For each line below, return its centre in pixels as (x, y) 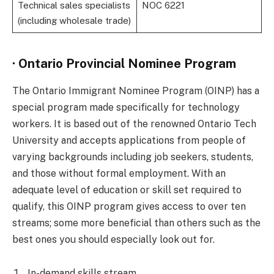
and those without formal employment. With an (119, 173)
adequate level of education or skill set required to (127, 190)
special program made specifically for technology (126, 107)
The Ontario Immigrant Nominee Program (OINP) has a (136, 91)
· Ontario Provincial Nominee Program (124, 64)
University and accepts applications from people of (129, 140)
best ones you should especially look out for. (113, 239)
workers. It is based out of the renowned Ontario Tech (134, 124)
